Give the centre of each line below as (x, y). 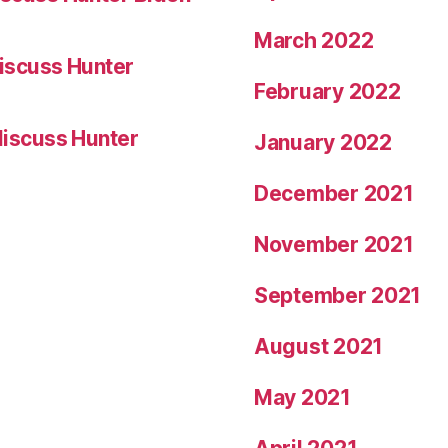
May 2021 (302, 397)
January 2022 (323, 142)
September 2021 (338, 295)
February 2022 (327, 91)
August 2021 (319, 346)
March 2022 (314, 40)
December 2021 (334, 193)
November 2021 (334, 244)
